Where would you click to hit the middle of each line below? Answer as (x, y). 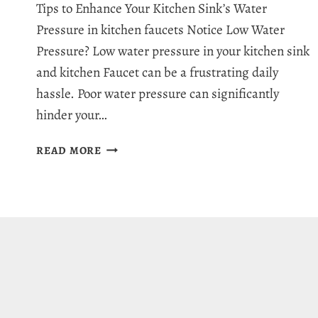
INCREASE (128, 181)
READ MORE (69, 151)
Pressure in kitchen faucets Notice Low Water (160, 30)
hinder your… (72, 115)
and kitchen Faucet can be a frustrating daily (157, 73)
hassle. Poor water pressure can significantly (158, 94)
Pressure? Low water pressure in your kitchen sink (173, 51)
